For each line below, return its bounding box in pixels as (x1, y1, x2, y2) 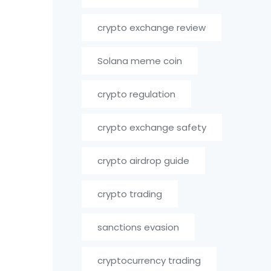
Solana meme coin (97, 54, 183, 67)
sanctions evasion (97, 221, 180, 233)
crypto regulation (97, 88, 176, 100)
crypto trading (97, 188, 163, 200)
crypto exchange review (97, 21, 206, 34)
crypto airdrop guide (97, 154, 190, 167)
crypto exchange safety (97, 121, 207, 134)
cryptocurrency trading (97, 254, 201, 267)
